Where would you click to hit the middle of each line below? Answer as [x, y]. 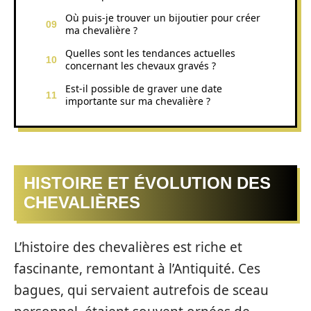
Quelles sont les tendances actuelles [150, 53]
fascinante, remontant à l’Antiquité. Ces [137, 268]
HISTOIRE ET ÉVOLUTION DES [147, 183]
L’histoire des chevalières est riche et [128, 247]
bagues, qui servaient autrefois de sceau [141, 290]
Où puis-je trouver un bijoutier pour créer [163, 17]
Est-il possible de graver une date [144, 88]
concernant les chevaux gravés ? [141, 65]
